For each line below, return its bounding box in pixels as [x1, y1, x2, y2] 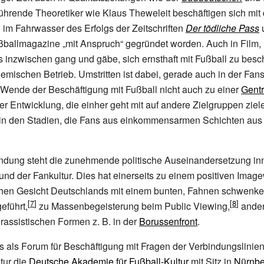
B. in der [102, 214, 139, 228]
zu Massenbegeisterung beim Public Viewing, [37, 199, 230, 213]
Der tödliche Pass [186, 21, 259, 35]
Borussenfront [139, 214, 197, 228]
